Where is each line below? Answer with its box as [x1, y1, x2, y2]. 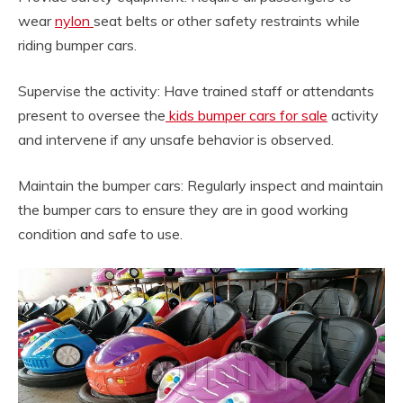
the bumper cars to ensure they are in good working [18, 201, 348, 219]
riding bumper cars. [18, 36, 137, 54]
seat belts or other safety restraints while [94, 12, 360, 30]
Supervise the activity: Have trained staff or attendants [18, 82, 374, 100]
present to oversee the [18, 106, 166, 124]
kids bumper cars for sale [166, 106, 327, 124]
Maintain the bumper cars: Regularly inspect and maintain [18, 176, 383, 194]
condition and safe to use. [18, 225, 183, 243]
